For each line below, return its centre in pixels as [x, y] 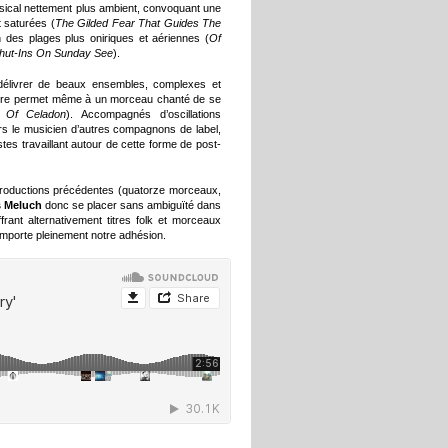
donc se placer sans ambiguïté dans [131, 204]
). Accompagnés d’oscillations [144, 113]
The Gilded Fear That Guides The [137, 23]
